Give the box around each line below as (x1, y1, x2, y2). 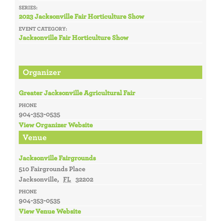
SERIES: (18, 3, 37, 11)
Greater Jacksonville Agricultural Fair (18, 88, 135, 97)
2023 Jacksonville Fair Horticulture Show (18, 11, 144, 21)
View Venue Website (18, 206, 81, 216)
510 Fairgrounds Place (18, 164, 85, 173)
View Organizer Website (18, 120, 93, 129)
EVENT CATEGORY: (18, 25, 67, 32)
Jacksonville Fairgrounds (18, 153, 96, 162)
